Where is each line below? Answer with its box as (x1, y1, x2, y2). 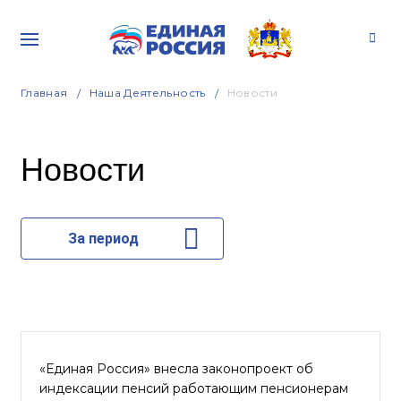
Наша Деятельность (89, 86, 206, 99)
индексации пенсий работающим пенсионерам (39, 380, 348, 397)
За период (67, 230, 139, 247)
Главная (21, 86, 68, 99)
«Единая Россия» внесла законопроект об (39, 361, 313, 377)
